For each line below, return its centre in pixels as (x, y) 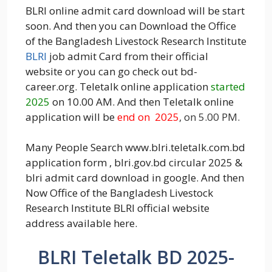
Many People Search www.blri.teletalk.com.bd (135, 148)
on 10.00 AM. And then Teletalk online (143, 101)
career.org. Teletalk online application (118, 86)
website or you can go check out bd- (111, 71)
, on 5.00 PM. (209, 117)
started (228, 86)
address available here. (81, 223)
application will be (71, 117)
